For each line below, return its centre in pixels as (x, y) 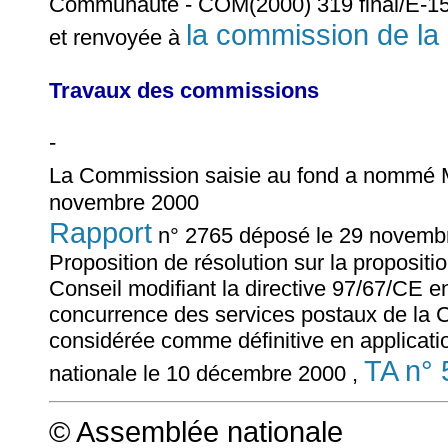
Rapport (100, 232)
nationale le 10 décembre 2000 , (206, 373)
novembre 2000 (124, 202)
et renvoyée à (117, 37)
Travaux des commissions (184, 90)
